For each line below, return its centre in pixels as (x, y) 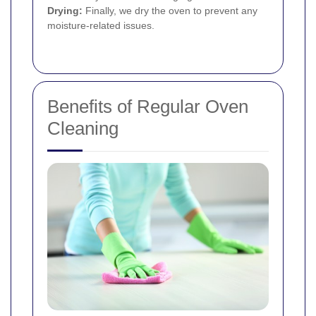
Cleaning (83, 128)
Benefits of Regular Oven (148, 106)
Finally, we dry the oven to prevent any (170, 10)
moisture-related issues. (101, 25)
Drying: (65, 10)
